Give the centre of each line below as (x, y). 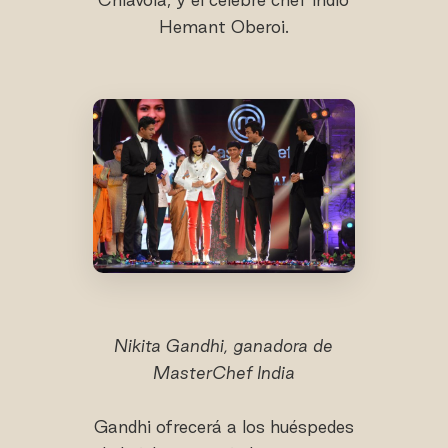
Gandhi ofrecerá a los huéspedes (223, 427)
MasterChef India (223, 373)
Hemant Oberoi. (223, 27)
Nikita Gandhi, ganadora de (224, 346)
